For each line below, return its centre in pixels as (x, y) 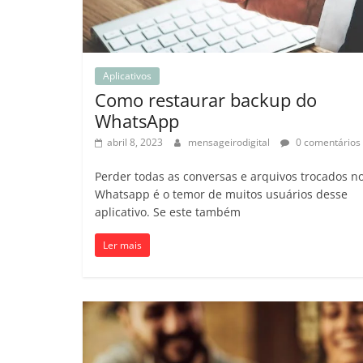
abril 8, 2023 (135, 142)
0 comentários (327, 142)
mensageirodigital (230, 142)
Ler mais (122, 245)
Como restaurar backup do (206, 99)
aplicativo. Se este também (168, 211)
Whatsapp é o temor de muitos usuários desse (221, 194)
